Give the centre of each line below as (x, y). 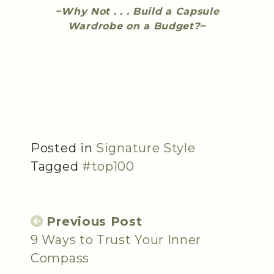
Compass (60, 258)
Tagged (56, 166)
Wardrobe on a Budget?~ (137, 26)
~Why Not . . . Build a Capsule (137, 11)
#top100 (108, 166)
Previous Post (94, 221)
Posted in (63, 148)
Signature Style (146, 148)
